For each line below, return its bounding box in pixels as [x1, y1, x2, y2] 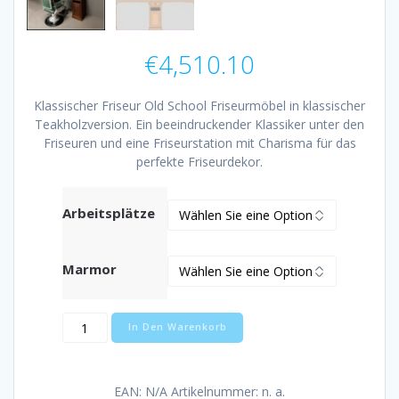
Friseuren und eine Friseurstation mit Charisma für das [43, 134, 356, 152]
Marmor [62, 260, 117, 279]
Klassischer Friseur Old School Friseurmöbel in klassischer [34, 97, 365, 115]
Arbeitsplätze [62, 204, 155, 223]
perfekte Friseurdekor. [136, 153, 263, 171]
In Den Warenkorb [127, 321, 227, 334]
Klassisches [84, 312, 156, 330]
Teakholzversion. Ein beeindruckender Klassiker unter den [35, 116, 364, 134]
